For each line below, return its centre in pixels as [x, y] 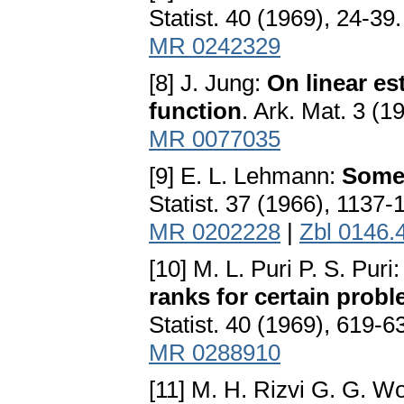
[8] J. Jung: [208, 83]
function [195, 111]
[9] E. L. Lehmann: [245, 176]
